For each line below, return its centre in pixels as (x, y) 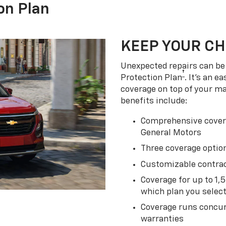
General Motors (171, 133)
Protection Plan (151, 78)
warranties (162, 219)
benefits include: (154, 101)
